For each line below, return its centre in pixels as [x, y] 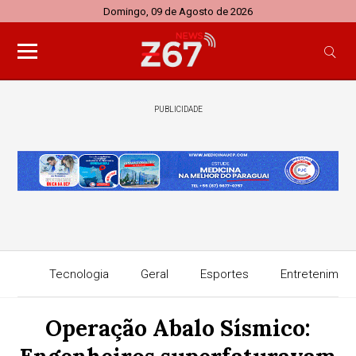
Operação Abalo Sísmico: [178, 328]
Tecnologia [79, 274]
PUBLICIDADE [178, 109]
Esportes [224, 274]
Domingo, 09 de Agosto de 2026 [178, 12]
